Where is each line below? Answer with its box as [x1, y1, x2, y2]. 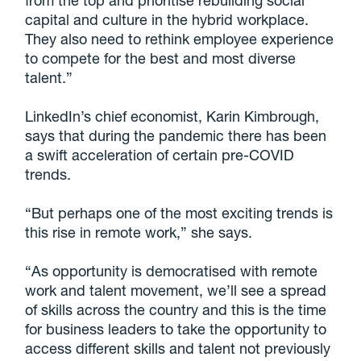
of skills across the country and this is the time [25, 301, 327, 319]
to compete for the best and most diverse [25, 49, 297, 68]
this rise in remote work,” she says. [25, 223, 253, 242]
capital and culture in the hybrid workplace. [25, 10, 309, 29]
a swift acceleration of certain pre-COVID [25, 146, 295, 164]
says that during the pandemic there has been [25, 127, 327, 145]
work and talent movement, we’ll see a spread [25, 281, 327, 300]
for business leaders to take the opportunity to [25, 320, 327, 338]
